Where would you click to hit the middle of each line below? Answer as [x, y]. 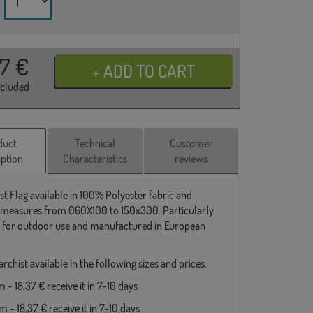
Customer [191, 143]
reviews [191, 158]
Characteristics [95, 158]
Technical [95, 143]
